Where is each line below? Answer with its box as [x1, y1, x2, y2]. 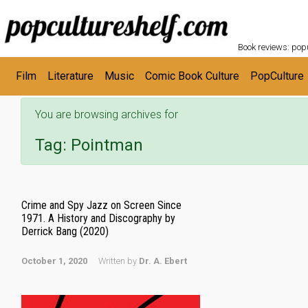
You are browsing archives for [35, 108, 178, 121]
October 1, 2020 [21, 256, 87, 266]
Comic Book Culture [145, 69, 239, 82]
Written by [98, 256, 139, 266]
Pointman [71, 135, 143, 155]
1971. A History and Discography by [21, 212, 175, 225]
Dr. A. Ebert [139, 256, 187, 266]
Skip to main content [15, 9, 113, 23]
